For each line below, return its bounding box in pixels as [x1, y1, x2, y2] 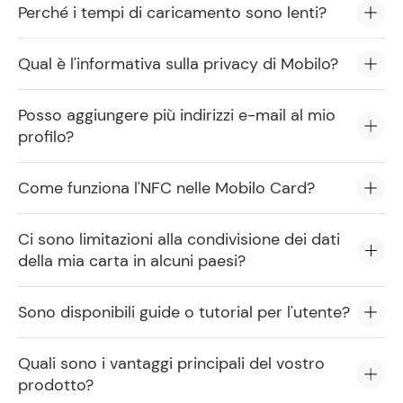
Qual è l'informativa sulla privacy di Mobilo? [18, 53, 338, 75]
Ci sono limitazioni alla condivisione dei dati [18, 228, 340, 250]
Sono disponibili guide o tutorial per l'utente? [18, 301, 350, 323]
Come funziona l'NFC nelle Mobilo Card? [18, 177, 315, 199]
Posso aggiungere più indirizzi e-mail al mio [18, 104, 336, 126]
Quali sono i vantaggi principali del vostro [18, 353, 325, 374]
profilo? [18, 126, 74, 148]
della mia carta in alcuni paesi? [18, 250, 246, 272]
